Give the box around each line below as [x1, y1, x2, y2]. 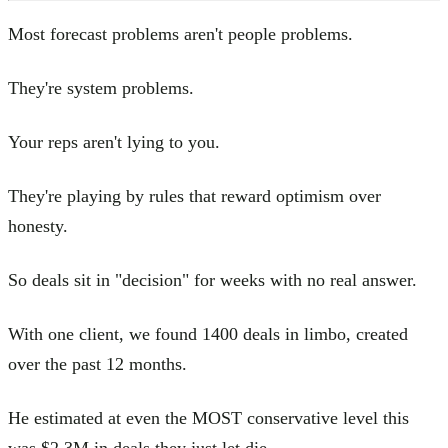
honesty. [8, 215, 68, 236]
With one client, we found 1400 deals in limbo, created [8, 323, 408, 344]
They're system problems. [8, 77, 194, 98]
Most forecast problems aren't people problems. [8, 23, 353, 44]
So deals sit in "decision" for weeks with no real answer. [8, 269, 417, 290]
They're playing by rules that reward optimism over [8, 185, 381, 206]
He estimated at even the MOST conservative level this [8, 407, 409, 428]
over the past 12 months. [8, 353, 187, 374]
